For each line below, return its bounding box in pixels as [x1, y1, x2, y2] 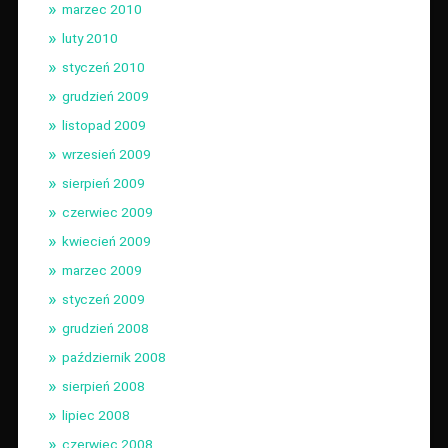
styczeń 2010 [61, 58, 145, 75]
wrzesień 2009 [61, 145, 151, 162]
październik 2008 [61, 348, 166, 365]
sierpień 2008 [61, 377, 145, 394]
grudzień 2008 [61, 319, 149, 336]
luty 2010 [61, 29, 118, 46]
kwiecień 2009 [61, 232, 151, 249]
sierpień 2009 [61, 174, 145, 191]
